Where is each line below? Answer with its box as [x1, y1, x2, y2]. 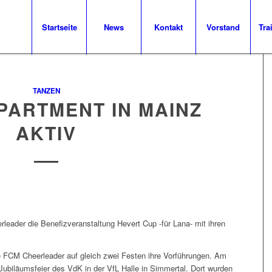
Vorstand [206, 21, 240, 33]
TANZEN [32, 86, 60, 96]
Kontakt [154, 21, 183, 33]
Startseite [41, 21, 77, 33]
